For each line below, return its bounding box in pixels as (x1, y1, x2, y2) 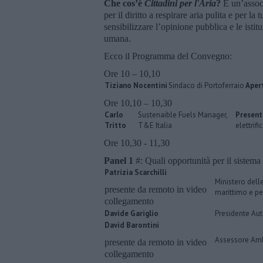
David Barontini (104, 220, 159, 230)
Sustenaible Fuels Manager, (138, 109, 227, 120)
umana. (104, 33, 131, 43)
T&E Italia (138, 120, 172, 130)
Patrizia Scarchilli (104, 167, 167, 177)
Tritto (104, 120, 126, 130)
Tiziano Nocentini (104, 80, 167, 90)
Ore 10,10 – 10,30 (104, 97, 172, 108)
